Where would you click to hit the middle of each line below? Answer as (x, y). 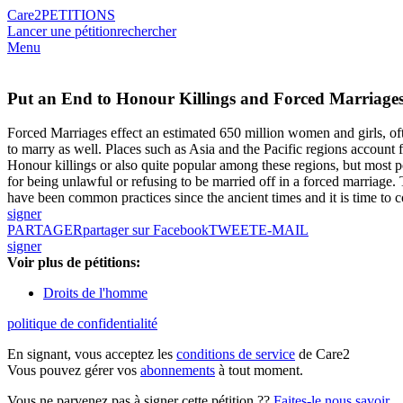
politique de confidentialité (82, 324)
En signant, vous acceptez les (92, 354)
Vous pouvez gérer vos (74, 371)
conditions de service (236, 354)
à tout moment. (259, 371)
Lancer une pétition (62, 31)
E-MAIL (283, 230)
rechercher (147, 31)
